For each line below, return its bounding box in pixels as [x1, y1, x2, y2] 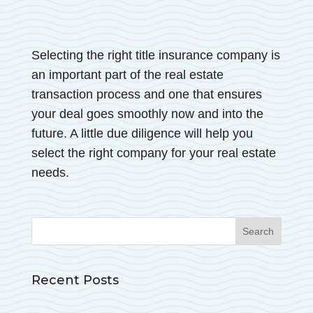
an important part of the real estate [31, 68, 224, 82]
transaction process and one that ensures [31, 87, 262, 102]
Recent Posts [31, 272, 119, 289]
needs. [31, 166, 69, 180]
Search [30, 217, 73, 232]
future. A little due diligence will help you [31, 126, 253, 141]
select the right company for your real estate [31, 146, 276, 161]
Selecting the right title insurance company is [31, 48, 280, 63]
